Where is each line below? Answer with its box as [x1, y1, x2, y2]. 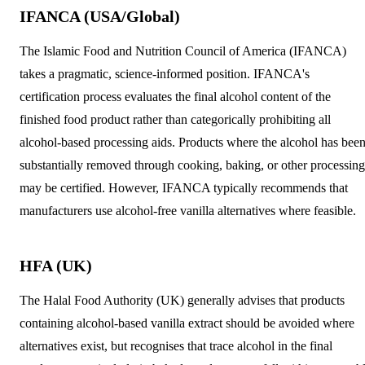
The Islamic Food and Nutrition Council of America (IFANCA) [20, 43, 346, 58]
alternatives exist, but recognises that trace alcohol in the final [20, 338, 332, 353]
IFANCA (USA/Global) [20, 7, 180, 25]
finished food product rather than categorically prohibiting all [20, 112, 331, 126]
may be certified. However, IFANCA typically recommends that [20, 180, 348, 195]
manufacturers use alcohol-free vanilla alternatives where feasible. [20, 203, 356, 218]
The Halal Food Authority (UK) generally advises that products [20, 292, 345, 307]
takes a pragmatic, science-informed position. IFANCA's [20, 66, 310, 81]
